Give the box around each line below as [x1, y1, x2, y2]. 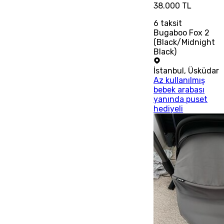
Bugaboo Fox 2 [153, 27, 210, 37]
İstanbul [153, 65, 184, 75]
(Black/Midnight [153, 37, 215, 47]
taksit [158, 18, 182, 28]
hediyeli [153, 103, 183, 113]
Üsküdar [188, 65, 219, 75]
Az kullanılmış [153, 75, 205, 85]
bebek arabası [153, 84, 205, 94]
